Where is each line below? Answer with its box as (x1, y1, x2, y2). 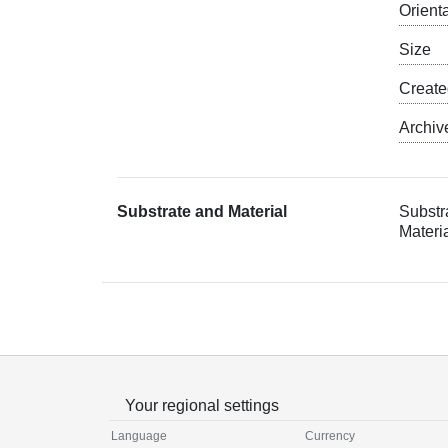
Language (111, 428, 167, 443)
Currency (304, 428, 355, 443)
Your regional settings (125, 396, 279, 414)
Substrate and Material (117, 202, 287, 220)
